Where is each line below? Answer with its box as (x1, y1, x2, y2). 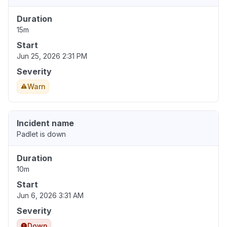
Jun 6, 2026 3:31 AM (17, 191, 84, 200)
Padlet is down (17, 130, 66, 139)
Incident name (17, 118, 74, 129)
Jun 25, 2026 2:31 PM (17, 52, 87, 61)
